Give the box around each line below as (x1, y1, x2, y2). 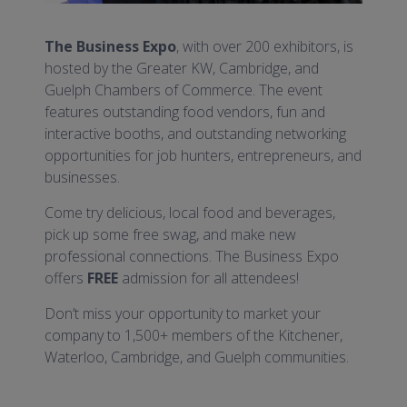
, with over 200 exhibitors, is (176, 36, 354, 57)
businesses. (45, 167, 121, 188)
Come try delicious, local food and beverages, (45, 203, 336, 223)
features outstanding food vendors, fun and (45, 102, 326, 123)
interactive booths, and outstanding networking (45, 124, 347, 144)
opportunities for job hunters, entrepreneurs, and (45, 145, 362, 166)
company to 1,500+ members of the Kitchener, (45, 325, 343, 346)
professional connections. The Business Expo (45, 246, 340, 267)
